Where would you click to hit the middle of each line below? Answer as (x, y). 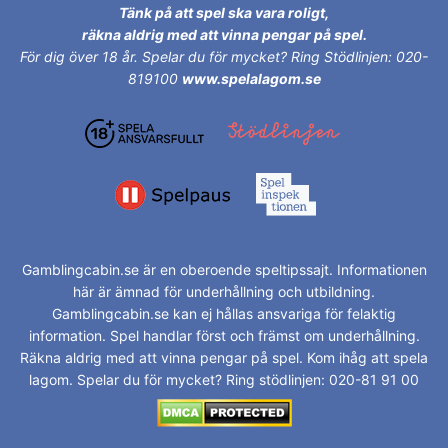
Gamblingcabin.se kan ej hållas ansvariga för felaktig (224, 313)
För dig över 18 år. (81, 57)
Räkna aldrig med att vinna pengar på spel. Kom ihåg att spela (224, 357)
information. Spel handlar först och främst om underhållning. (224, 335)
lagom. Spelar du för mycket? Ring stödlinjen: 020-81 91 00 (224, 379)
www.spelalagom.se (251, 79)
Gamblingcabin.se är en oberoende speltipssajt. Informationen (224, 269)
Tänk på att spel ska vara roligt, (224, 13)
